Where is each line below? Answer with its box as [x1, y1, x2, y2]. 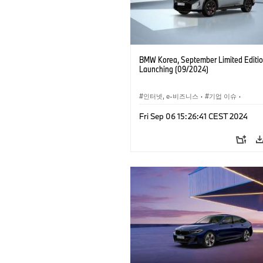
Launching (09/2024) [139, 63, 208, 75]
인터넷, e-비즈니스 [143, 91, 198, 100]
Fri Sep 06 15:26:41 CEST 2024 [139, 110, 248, 122]
